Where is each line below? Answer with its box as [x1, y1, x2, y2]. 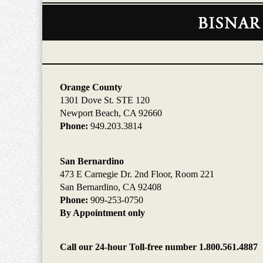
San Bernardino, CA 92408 [60, 182, 161, 193]
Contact [42, 3, 70, 13]
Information [42, 15, 84, 25]
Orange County [60, 82, 122, 93]
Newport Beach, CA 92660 [60, 108, 162, 119]
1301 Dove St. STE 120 [60, 95, 150, 106]
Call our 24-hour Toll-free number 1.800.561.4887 [60, 242, 258, 252]
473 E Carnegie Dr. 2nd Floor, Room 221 [60, 169, 214, 180]
